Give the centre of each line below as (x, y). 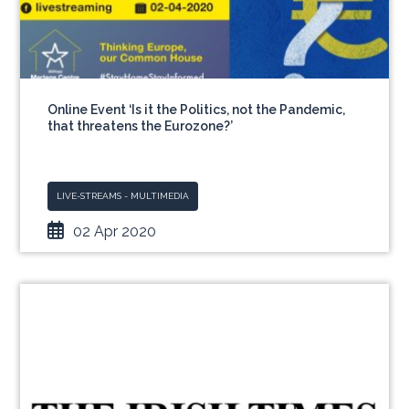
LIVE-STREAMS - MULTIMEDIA (123, 196)
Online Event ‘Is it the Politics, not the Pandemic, (197, 110)
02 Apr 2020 (115, 231)
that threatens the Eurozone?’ (141, 126)
